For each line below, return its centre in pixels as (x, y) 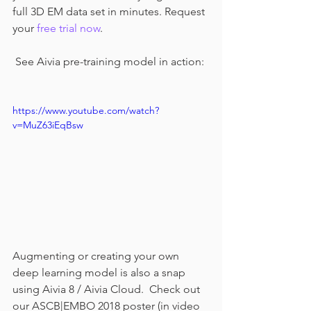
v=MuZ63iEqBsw (48, 125)
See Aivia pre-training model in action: (110, 61)
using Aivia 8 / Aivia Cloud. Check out (108, 289)
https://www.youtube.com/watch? (86, 110)
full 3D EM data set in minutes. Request (110, 11)
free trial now (68, 28)
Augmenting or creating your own (97, 255)
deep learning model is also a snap (100, 272)
